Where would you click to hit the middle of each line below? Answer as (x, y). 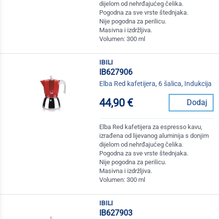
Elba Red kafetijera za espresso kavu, (151, 127)
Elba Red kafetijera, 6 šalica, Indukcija (156, 84)
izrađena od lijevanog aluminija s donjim (154, 136)
